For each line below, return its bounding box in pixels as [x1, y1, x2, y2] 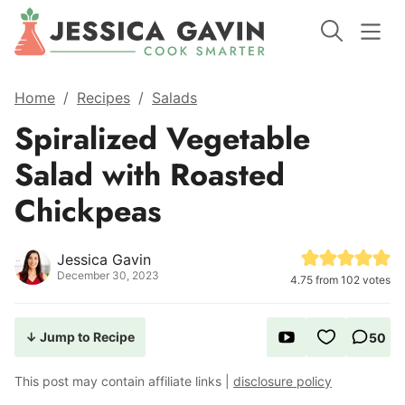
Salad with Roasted [14, 153, 285, 197]
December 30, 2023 [57, 268, 159, 282]
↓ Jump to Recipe [25, 329, 135, 344]
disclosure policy [233, 373, 332, 389]
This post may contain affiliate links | [14, 373, 233, 389]
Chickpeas [14, 189, 162, 233]
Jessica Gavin [57, 250, 151, 268]
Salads [152, 89, 197, 107]
